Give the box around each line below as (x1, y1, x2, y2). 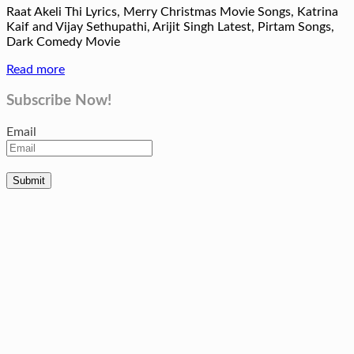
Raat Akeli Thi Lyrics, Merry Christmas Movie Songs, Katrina (6, 5, 338, 18)
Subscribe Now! (6, 93, 111, 109)
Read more (6, 62, 65, 76)
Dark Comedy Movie (6, 35, 120, 48)
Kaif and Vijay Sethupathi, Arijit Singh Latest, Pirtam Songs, (6, 20, 334, 33)
